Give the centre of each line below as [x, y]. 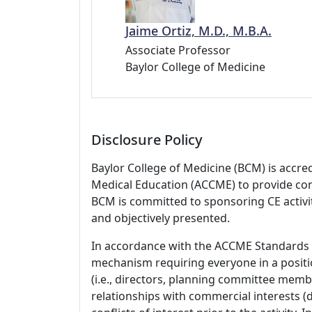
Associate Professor [178, 50]
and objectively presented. [161, 218]
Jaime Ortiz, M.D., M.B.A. [198, 30]
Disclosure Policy [147, 139]
